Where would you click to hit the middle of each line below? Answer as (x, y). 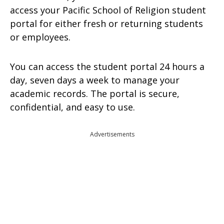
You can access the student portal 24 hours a (107, 66)
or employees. (40, 37)
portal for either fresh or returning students (106, 23)
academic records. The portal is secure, (95, 93)
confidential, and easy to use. (72, 107)
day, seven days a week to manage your (95, 80)
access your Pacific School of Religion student (108, 10)
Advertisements (112, 134)
